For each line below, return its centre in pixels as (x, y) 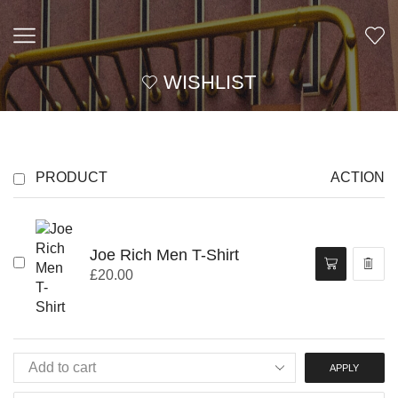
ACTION (358, 178)
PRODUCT (72, 178)
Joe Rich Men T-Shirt (164, 254)
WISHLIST (210, 82)
